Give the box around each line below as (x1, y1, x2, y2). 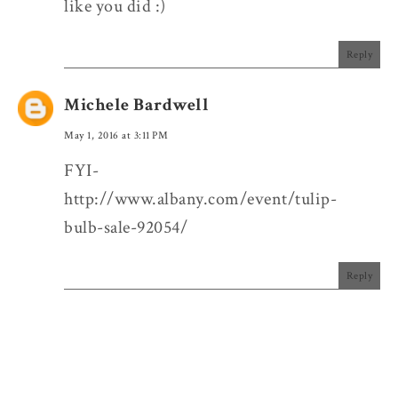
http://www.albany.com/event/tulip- (64, 187, 337, 211)
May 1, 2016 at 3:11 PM (64, 128, 168, 142)
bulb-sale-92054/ (64, 215, 187, 239)
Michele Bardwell (64, 92, 209, 116)
